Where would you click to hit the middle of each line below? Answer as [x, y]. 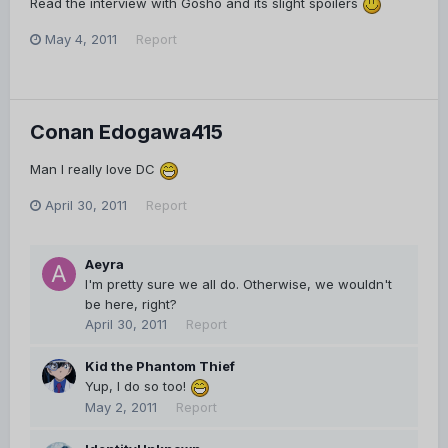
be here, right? [131, 304]
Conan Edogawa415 [126, 132]
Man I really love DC [94, 169]
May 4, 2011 [81, 39]
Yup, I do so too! [137, 386]
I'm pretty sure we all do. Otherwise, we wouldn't [238, 284]
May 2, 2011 [121, 407]
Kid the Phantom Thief [160, 366]
